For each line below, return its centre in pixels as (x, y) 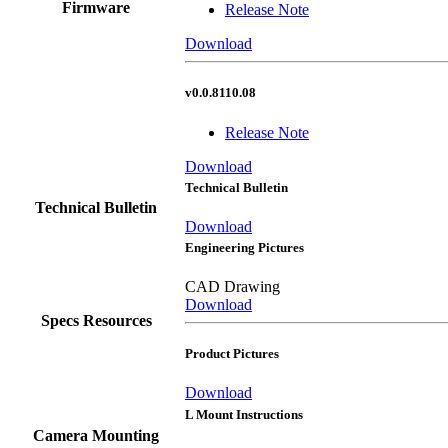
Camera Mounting (96, 435)
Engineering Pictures (244, 247)
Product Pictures (232, 354)
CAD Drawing (232, 286)
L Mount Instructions (244, 414)
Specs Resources (96, 320)
